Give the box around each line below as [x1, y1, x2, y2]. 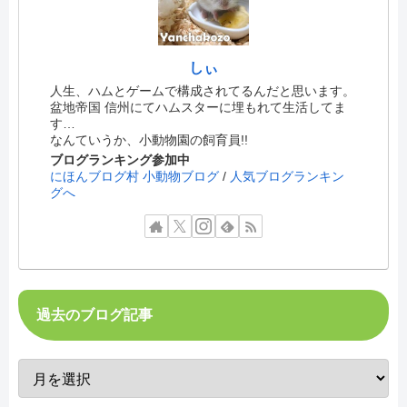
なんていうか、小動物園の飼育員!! [50, 132, 249, 147]
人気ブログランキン [230, 169, 345, 184]
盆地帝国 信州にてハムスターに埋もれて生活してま [50, 99, 347, 114]
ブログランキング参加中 [50, 153, 191, 168]
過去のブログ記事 [36, 307, 153, 323]
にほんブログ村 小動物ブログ [50, 169, 220, 184]
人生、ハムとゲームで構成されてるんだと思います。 [50, 83, 356, 98]
